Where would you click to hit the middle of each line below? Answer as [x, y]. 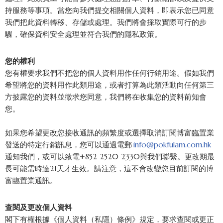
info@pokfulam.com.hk [171, 145]
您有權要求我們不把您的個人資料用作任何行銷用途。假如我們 [110, 73]
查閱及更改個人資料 [39, 207]
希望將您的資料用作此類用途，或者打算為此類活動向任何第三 [110, 85]
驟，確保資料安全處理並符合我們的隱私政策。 [83, 34]
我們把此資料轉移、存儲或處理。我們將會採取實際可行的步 [106, 22]
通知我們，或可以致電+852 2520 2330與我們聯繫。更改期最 [110, 157]
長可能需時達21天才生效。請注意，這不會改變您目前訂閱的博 [109, 168]
